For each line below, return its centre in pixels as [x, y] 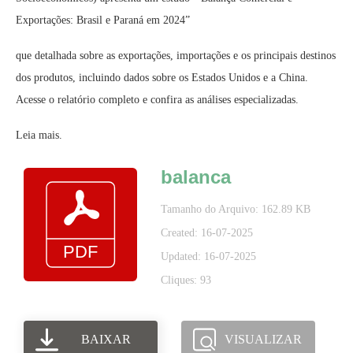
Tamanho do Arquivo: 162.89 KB [236, 209]
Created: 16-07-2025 [207, 233]
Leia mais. [39, 135]
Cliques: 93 [186, 280]
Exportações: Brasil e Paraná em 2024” [103, 20]
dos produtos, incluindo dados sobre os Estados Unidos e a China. [162, 78]
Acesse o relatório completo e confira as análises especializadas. [157, 100]
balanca [196, 177]
